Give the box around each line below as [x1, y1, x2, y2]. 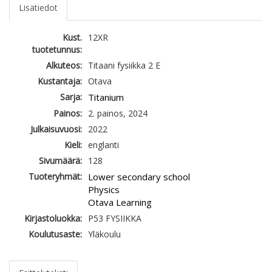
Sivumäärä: [39, 155, 82, 167]
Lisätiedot [19, 2, 58, 14]
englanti [88, 139, 119, 151]
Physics [88, 183, 120, 196]
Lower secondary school [88, 171, 190, 183]
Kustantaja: [38, 75, 82, 87]
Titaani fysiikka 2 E [88, 59, 160, 72]
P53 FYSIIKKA [88, 212, 141, 225]
